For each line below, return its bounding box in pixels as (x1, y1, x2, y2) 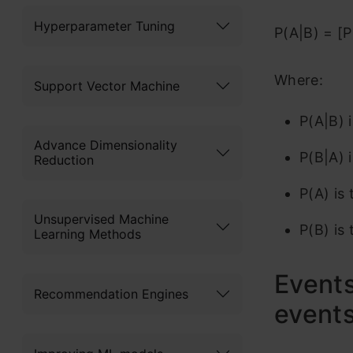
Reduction (34, 152, 94, 169)
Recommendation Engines (34, 285, 188, 302)
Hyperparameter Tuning (34, 17, 175, 34)
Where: (274, 72, 323, 88)
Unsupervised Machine (34, 211, 169, 228)
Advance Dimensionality (34, 137, 177, 154)
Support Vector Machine (34, 77, 180, 94)
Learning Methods (34, 226, 141, 243)
